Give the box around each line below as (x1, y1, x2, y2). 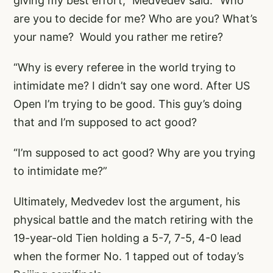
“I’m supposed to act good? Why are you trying (13, 146, 255, 160)
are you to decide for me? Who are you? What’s (13, 12, 257, 26)
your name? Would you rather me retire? (13, 30, 223, 44)
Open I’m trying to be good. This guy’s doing (13, 97, 242, 111)
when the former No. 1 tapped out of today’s (13, 250, 244, 263)
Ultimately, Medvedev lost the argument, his (13, 195, 240, 208)
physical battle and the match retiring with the (13, 213, 253, 227)
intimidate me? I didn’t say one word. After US (13, 79, 250, 93)
